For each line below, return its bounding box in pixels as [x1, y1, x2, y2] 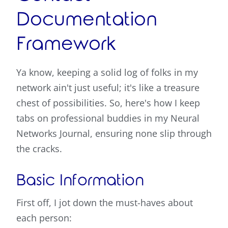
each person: [16, 212, 72, 224]
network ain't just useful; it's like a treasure [16, 81, 199, 94]
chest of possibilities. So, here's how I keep [16, 97, 200, 109]
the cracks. [16, 142, 62, 155]
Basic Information [16, 172, 144, 189]
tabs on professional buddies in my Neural [16, 112, 199, 125]
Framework [16, 34, 116, 55]
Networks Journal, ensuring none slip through [16, 127, 212, 140]
